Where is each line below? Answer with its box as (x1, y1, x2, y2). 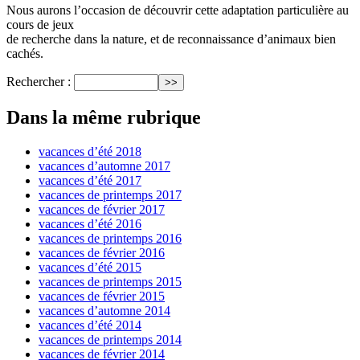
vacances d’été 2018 (39, 144, 141, 158)
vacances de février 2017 (39, 202, 165, 216)
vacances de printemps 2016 (39, 231, 182, 245)
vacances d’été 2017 (39, 173, 141, 187)
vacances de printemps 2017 (39, 187, 182, 202)
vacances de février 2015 (39, 288, 165, 303)
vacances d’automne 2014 (39, 303, 170, 317)
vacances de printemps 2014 (39, 332, 182, 346)
